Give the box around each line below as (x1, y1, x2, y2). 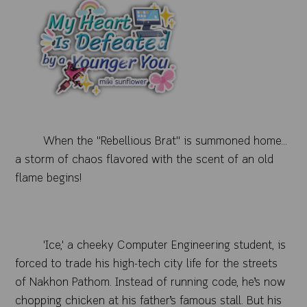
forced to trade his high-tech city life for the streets (15, 255, 278, 273)
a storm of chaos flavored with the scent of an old (15, 151, 274, 169)
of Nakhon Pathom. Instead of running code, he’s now (15, 273, 286, 291)
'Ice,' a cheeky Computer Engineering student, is (42, 236, 286, 254)
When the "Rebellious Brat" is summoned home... (42, 132, 287, 150)
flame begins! (15, 169, 82, 187)
